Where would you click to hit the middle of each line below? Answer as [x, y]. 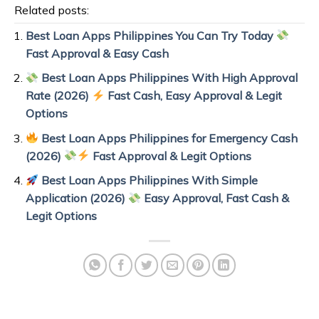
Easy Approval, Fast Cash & [215, 198]
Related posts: [52, 10]
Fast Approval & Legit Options [171, 156]
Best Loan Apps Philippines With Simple [148, 181]
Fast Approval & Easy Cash [97, 53]
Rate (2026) [58, 96]
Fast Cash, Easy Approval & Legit [194, 96]
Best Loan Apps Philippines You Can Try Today [151, 35]
